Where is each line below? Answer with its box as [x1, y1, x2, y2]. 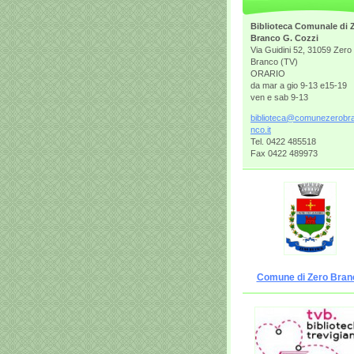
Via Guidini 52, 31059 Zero [250, 44, 352, 55]
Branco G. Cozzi [250, 32, 318, 43]
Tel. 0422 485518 [250, 136, 316, 146]
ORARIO [250, 68, 285, 78]
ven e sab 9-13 [250, 92, 308, 102]
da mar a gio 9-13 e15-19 [250, 80, 347, 90]
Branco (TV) [250, 56, 298, 66]
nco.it [250, 124, 271, 134]
